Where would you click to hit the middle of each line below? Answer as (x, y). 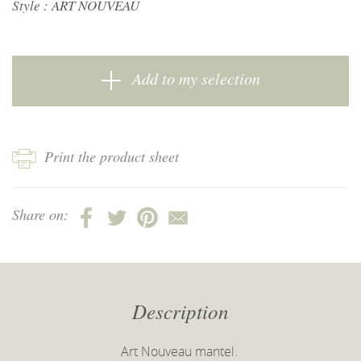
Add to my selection (194, 79)
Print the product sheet (112, 157)
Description (180, 311)
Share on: (40, 215)
